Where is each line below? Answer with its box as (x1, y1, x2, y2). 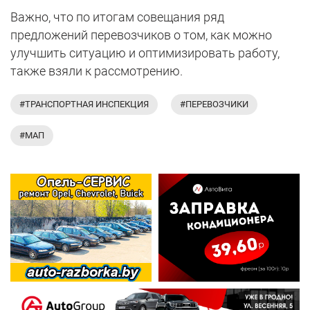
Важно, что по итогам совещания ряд (10, 10, 224, 25)
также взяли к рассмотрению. (10, 64, 183, 79)
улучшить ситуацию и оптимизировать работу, (10, 46, 280, 61)
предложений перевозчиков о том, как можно (10, 28, 272, 43)
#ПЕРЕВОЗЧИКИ (180, 99, 248, 110)
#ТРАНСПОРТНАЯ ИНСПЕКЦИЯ (19, 99, 149, 110)
